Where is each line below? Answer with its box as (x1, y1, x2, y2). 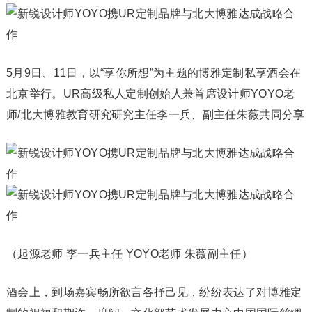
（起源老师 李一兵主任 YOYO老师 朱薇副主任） (6, 248, 253, 260)
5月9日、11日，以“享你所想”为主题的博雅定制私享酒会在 (6, 67, 302, 79)
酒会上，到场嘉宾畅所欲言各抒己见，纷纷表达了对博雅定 (6, 286, 302, 298)
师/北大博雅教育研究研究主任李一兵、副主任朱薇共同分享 (6, 109, 305, 120)
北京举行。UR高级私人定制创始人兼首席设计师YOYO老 (6, 88, 295, 100)
